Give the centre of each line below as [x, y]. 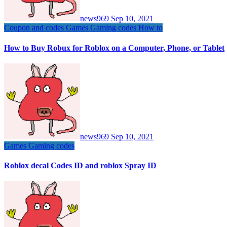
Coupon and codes [35, 28]
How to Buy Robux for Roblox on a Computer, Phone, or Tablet [114, 48]
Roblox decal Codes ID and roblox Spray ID [80, 166]
